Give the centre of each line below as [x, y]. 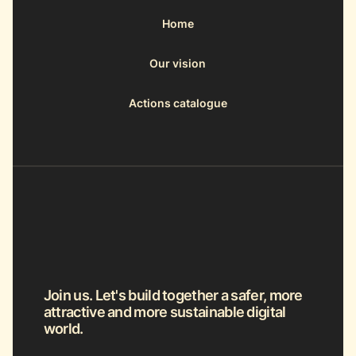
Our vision [178, 63]
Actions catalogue [178, 103]
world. [63, 328]
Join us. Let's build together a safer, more [173, 295]
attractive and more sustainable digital [164, 311]
